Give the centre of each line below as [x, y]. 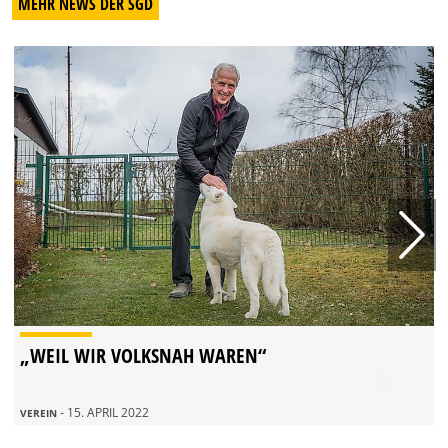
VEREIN [40, 412]
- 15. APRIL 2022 [104, 412]
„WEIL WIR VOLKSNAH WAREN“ [143, 355]
